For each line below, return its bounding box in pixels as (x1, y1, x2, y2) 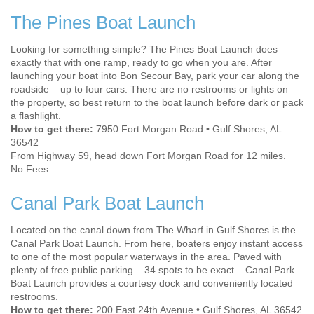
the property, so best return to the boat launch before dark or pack (11, 97, 303, 109)
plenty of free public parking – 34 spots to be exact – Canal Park (11, 264, 294, 276)
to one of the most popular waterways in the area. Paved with (11, 251, 282, 263)
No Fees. (11, 163, 51, 175)
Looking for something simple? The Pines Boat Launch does (11, 43, 278, 55)
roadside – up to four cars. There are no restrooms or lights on (11, 83, 288, 95)
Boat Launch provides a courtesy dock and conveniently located (11, 278, 293, 289)
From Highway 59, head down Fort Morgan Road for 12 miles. (11, 150, 286, 162)
